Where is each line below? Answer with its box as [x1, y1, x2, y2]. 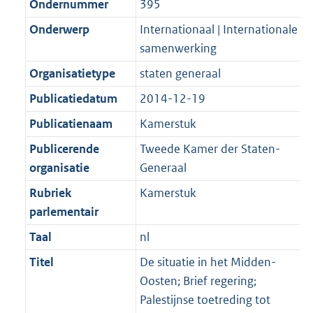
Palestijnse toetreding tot [139, 292, 270, 308]
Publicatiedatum [29, 91, 117, 107]
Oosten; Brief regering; [139, 273, 256, 289]
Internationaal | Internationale [139, 22, 298, 38]
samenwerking [139, 41, 217, 57]
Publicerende [29, 141, 99, 157]
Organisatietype [29, 66, 115, 82]
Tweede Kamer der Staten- [139, 141, 280, 157]
